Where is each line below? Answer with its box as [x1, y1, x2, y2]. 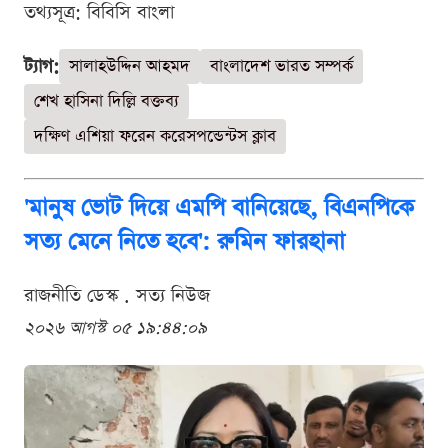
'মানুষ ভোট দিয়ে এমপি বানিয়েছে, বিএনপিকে [24, 192, 414, 225]
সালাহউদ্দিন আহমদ [69, 55, 190, 79]
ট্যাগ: [24, 54, 59, 80]
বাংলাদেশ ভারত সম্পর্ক [210, 55, 353, 79]
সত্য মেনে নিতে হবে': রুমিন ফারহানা [24, 226, 345, 259]
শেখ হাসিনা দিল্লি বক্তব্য [34, 90, 179, 114]
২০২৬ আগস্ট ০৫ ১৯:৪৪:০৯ [24, 317, 207, 341]
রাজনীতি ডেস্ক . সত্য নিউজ [24, 283, 210, 309]
